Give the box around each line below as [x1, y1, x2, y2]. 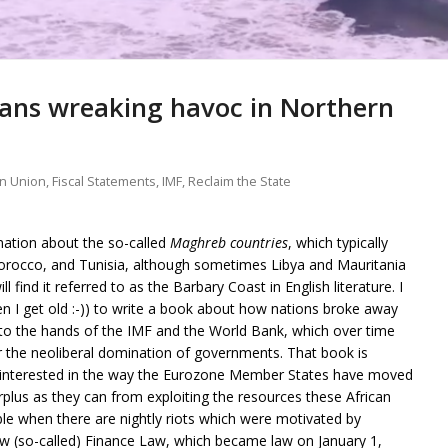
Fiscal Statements [52, 172, 156, 191]
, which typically [288, 233, 388, 253]
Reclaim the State [188, 172, 291, 191]
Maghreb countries [170, 233, 288, 253]
